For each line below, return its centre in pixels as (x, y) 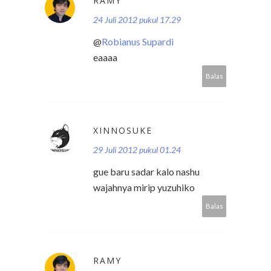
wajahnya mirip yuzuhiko (144, 188)
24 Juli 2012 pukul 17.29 (137, 20)
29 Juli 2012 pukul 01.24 (137, 150)
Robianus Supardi (138, 42)
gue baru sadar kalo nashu (146, 172)
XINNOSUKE (123, 131)
